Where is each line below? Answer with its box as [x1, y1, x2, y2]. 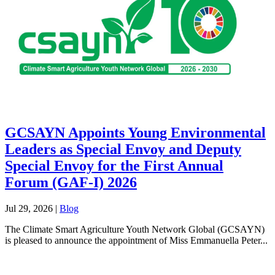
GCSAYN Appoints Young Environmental [5, 124, 266, 141]
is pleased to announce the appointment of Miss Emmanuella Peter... [5, 234, 268, 246]
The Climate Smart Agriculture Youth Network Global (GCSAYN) [5, 223, 265, 234]
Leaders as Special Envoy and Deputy [5, 141, 241, 157]
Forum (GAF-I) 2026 [5, 174, 137, 190]
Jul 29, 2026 [5, 203, 53, 214]
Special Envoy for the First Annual [5, 157, 223, 174]
